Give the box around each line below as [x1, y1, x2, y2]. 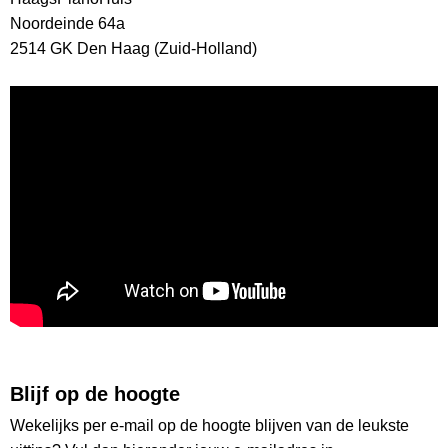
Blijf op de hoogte [10, 383, 180, 406]
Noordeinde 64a [10, 15, 125, 33]
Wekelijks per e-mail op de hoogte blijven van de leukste [10, 417, 409, 435]
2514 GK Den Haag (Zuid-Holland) [10, 40, 257, 58]
